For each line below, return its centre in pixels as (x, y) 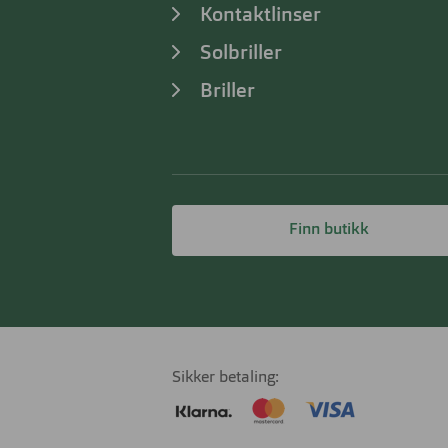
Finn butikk (328, 229)
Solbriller (241, 53)
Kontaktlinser (260, 15)
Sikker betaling (223, 377)
